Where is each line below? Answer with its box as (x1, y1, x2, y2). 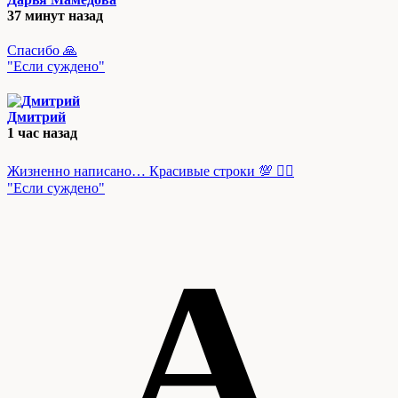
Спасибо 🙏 (7, 43, 77, 59)
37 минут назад (7, 7, 103, 23)
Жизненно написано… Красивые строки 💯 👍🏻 (7, 163, 294, 179)
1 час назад (7, 125, 77, 141)
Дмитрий (7, 109, 66, 125)
